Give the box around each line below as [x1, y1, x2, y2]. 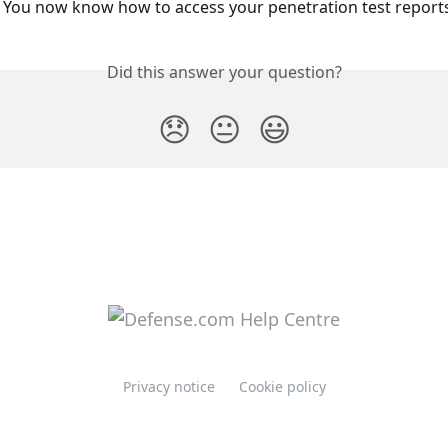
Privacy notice [122, 377, 215, 397]
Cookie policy [238, 377, 326, 397]
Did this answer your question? [106, 61, 342, 84]
